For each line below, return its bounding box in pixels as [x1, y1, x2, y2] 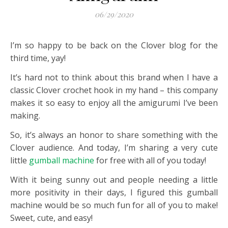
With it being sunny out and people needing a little [10, 174, 218, 185]
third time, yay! [10, 52, 68, 64]
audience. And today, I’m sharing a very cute [35, 142, 218, 153]
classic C [10, 84, 42, 96]
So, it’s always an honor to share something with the [10, 129, 218, 140]
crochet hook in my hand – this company [61, 84, 218, 96]
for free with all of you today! [94, 155, 206, 166]
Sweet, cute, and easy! [10, 212, 93, 223]
